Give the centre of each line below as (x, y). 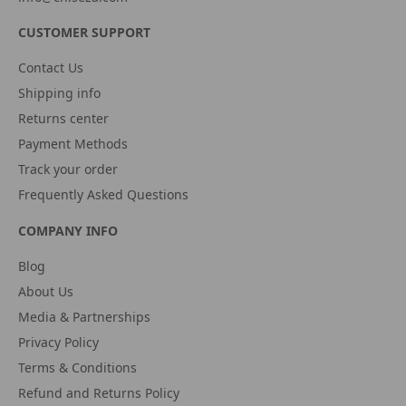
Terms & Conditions (77, 367)
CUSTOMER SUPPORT (84, 32)
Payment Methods (73, 144)
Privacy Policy (58, 342)
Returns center (63, 118)
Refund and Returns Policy (99, 393)
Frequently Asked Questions (103, 194)
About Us (46, 291)
